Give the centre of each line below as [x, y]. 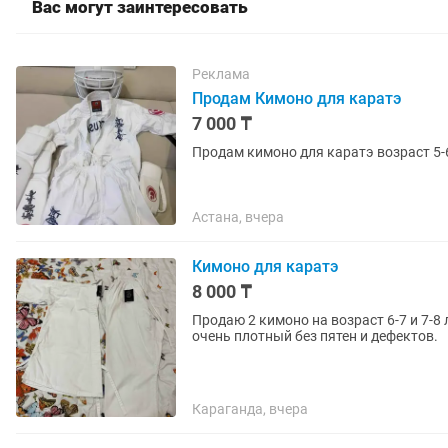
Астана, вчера [238, 217]
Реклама [221, 74]
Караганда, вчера [250, 409]
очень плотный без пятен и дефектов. [315, 336]
